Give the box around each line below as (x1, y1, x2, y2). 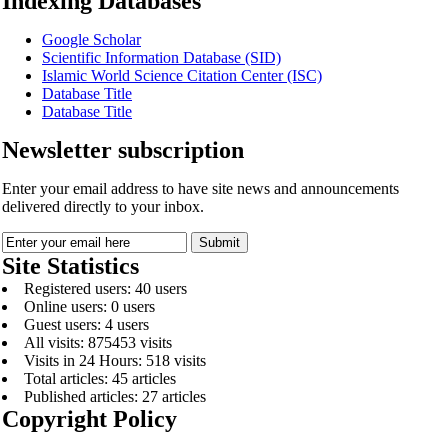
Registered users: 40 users (24, 280, 187, 298)
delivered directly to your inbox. (2, 198, 204, 216)
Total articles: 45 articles (24, 370, 176, 388)
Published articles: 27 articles (24, 388, 206, 406)
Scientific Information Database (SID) (42, 49, 281, 67)
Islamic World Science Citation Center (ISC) (42, 67, 322, 85)
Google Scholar (42, 31, 141, 49)
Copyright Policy (2, 406, 177, 433)
